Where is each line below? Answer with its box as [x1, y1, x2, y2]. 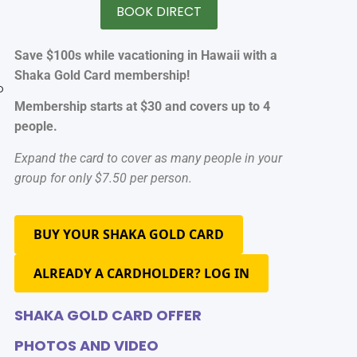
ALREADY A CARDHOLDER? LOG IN [33, 265, 249, 283]
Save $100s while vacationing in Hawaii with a [14, 48, 277, 63]
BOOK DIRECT [116, 2, 202, 21]
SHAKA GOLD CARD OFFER [14, 305, 202, 326]
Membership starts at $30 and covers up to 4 [14, 99, 270, 115]
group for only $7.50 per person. [14, 170, 192, 186]
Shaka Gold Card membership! [14, 68, 190, 83]
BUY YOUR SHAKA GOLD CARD [33, 226, 224, 244]
